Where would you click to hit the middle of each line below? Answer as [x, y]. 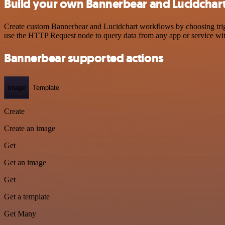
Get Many [20, 214]
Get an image [25, 163]
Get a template [27, 197]
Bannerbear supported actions [84, 58]
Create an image [30, 129]
